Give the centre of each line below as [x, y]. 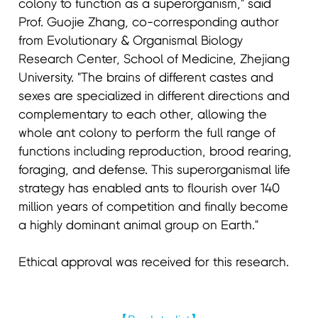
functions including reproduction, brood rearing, [155, 152]
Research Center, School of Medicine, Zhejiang [154, 59]
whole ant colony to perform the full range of [147, 133]
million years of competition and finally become [154, 207]
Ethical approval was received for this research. [154, 262]
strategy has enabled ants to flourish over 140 [149, 188]
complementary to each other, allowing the [143, 115]
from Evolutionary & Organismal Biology [131, 41]
